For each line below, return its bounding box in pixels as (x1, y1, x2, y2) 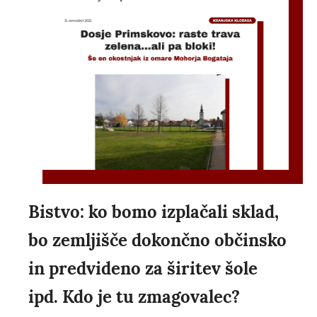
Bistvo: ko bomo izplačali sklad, (28, 200, 279, 223)
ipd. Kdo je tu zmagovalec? (28, 285, 240, 308)
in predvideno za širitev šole (28, 257, 258, 279)
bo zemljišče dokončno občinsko (28, 229, 287, 251)
